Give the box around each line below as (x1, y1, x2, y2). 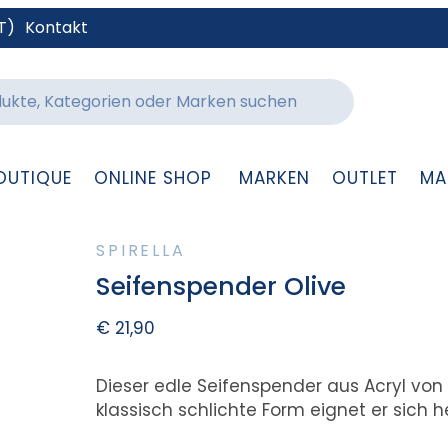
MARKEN (238, 166, 310, 190)
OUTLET (331, 166, 398, 190)
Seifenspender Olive (96, 269, 347, 305)
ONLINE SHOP (93, 166, 212, 190)
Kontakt (25, 16, 88, 39)
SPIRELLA (96, 239, 186, 263)
